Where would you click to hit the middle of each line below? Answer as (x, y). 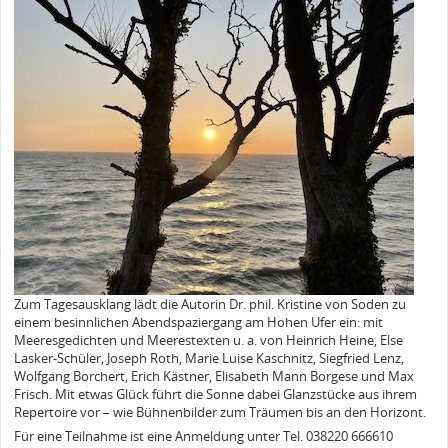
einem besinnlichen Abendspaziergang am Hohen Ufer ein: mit (198, 321)
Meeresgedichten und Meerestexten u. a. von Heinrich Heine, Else (208, 339)
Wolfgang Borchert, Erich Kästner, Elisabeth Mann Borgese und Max (214, 375)
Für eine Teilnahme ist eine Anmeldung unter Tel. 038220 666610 (203, 436)
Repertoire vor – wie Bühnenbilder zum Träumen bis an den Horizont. (220, 411)
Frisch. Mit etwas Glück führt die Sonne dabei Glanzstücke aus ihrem (215, 393)
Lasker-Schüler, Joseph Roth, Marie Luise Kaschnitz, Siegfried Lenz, (209, 357)
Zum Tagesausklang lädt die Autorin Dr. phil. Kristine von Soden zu (210, 303)
